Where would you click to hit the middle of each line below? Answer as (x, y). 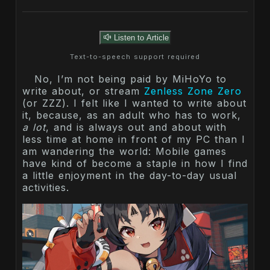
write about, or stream (83, 91)
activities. (46, 188)
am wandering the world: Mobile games (124, 152)
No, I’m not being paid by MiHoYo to (130, 79)
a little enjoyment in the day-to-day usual (130, 176)
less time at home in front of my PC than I (134, 140)
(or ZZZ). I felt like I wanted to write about (134, 103)
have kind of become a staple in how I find (135, 164)
